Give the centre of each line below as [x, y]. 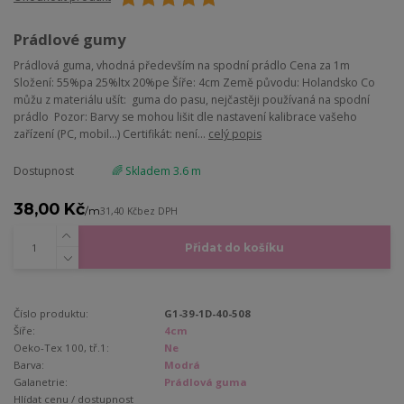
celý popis [235, 133]
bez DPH [157, 211]
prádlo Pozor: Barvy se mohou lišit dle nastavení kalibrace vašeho [185, 116]
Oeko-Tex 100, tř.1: [61, 347]
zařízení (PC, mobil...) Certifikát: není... [111, 133]
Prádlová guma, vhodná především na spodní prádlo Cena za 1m [182, 65]
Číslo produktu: [51, 313]
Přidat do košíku [234, 247]
